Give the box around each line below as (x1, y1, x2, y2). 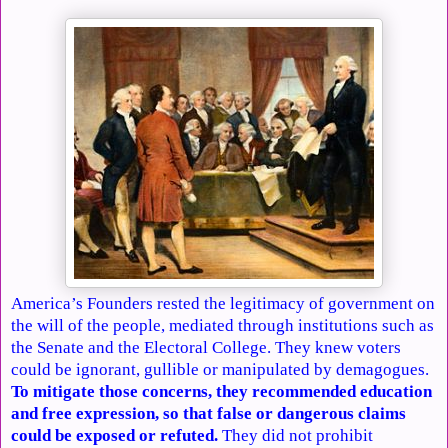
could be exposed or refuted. (11, 425, 222, 445)
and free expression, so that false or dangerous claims (11, 403, 406, 423)
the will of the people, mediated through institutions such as (11, 315, 434, 335)
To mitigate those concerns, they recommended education (11, 381, 432, 401)
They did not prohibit (222, 425, 373, 445)
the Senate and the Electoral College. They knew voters (11, 337, 401, 357)
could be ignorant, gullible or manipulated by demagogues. (11, 359, 429, 379)
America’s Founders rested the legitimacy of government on (11, 293, 435, 313)
